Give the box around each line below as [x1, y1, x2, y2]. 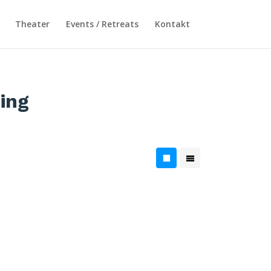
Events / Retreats [65, 18, 139, 30]
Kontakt [154, 18, 190, 30]
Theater [15, 18, 50, 30]
